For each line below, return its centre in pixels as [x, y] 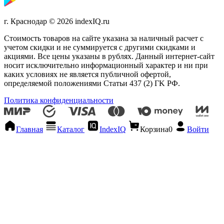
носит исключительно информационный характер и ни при [106, 65]
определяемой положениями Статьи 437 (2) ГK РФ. [92, 83]
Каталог [71, 129]
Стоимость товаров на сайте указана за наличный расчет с [104, 38]
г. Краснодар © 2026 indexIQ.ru [57, 21]
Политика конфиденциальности [59, 100]
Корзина [154, 129]
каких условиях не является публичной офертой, [87, 74]
